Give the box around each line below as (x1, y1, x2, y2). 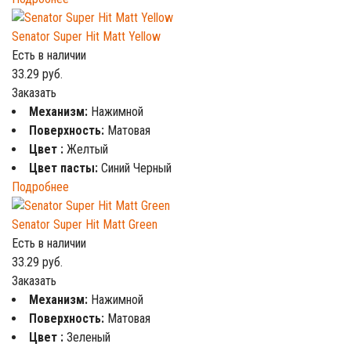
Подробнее (12, 179, 69, 194)
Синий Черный (101, 161, 172, 175)
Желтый (67, 142, 108, 157)
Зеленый (67, 330, 110, 345)
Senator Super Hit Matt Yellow (12, 29, 161, 44)
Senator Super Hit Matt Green (12, 217, 157, 232)
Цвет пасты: (29, 161, 101, 175)
